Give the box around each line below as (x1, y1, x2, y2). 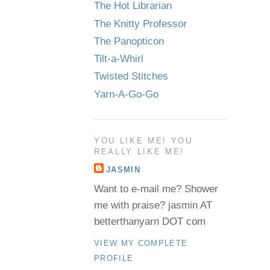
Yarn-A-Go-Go (94, 88, 159, 100)
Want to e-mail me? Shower (94, 183, 218, 195)
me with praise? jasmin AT (94, 199, 212, 212)
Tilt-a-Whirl (94, 53, 143, 64)
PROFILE (94, 253, 134, 263)
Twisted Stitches (94, 71, 168, 83)
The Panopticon (94, 35, 164, 47)
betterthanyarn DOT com (94, 216, 206, 228)
